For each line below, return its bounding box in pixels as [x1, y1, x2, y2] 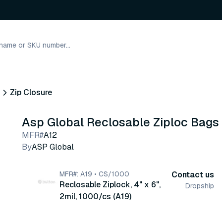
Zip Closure [10, 87, 52, 98]
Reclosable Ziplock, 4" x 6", [59, 179, 161, 190]
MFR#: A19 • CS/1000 [59, 169, 129, 178]
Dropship [185, 181, 214, 190]
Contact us [171, 169, 214, 180]
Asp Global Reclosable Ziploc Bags [22, 114, 219, 130]
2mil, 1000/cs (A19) [59, 191, 131, 202]
